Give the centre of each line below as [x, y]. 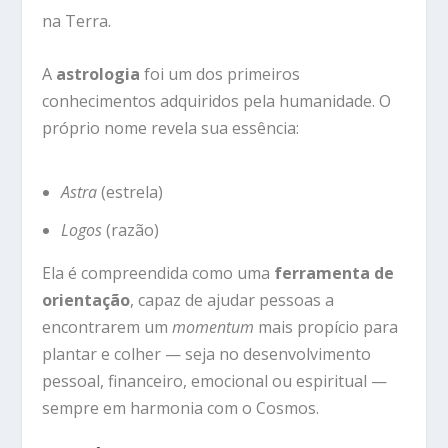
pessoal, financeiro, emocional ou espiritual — [215, 380]
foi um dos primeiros [220, 73]
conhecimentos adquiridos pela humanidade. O [217, 100]
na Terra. [77, 21]
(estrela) [129, 191]
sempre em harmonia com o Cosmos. [181, 407]
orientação [86, 299]
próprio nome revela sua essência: [171, 127]
